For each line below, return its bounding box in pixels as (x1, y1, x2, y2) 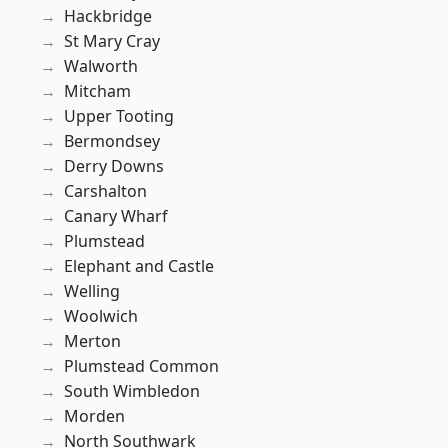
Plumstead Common (64, 355, 219, 378)
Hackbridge (64, 5, 152, 28)
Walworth (64, 55, 138, 78)
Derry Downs (64, 155, 164, 178)
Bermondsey (64, 130, 160, 153)
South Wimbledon (64, 380, 200, 403)
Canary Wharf (64, 205, 168, 228)
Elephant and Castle (64, 255, 214, 278)
